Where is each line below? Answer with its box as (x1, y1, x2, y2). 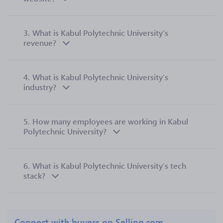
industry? (23, 82, 56, 92)
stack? (23, 170, 45, 181)
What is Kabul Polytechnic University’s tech (32, 160, 186, 171)
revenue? (23, 37, 56, 48)
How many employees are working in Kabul (32, 116, 188, 126)
